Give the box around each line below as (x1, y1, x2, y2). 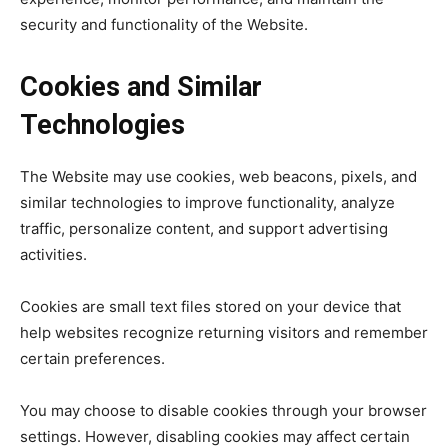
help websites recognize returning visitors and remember (20, 323, 428, 342)
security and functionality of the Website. (20, 15, 308, 34)
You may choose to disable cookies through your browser (20, 401, 427, 420)
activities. (20, 245, 87, 264)
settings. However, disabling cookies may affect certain (20, 427, 410, 446)
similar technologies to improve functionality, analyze (20, 193, 395, 212)
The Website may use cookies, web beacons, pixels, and (20, 167, 417, 186)
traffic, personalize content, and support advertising (20, 219, 388, 238)
